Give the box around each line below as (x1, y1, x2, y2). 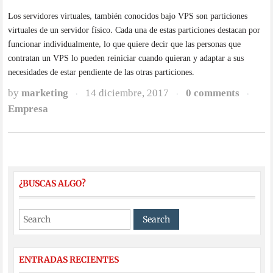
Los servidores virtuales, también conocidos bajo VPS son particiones (8, 11, 248, 21)
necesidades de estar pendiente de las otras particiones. (8, 67, 195, 77)
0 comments (186, 87, 240, 99)
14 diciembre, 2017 (85, 87, 169, 99)
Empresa (8, 102, 49, 115)
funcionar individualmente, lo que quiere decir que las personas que (8, 39, 241, 49)
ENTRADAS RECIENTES (18, 254, 119, 266)
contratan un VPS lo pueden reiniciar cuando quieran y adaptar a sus (8, 53, 244, 63)
